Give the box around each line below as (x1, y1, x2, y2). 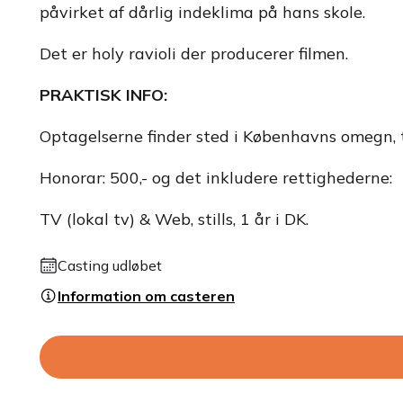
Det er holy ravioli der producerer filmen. (40, 43, 348, 64)
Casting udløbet (58, 256, 162, 274)
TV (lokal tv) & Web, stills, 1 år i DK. (40, 209, 309, 229)
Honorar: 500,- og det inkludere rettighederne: (40, 167, 392, 188)
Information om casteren (58, 287, 235, 305)
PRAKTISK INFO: (40, 85, 167, 105)
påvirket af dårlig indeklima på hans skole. (40, 2, 365, 22)
